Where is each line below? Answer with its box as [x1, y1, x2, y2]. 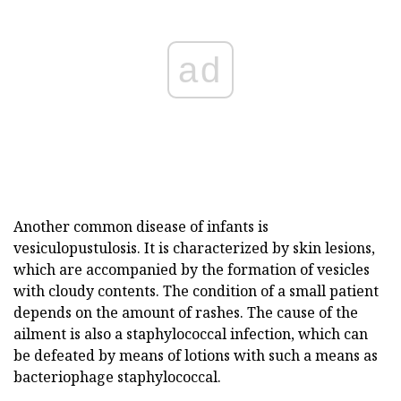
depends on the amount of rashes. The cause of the [13, 302, 358, 322]
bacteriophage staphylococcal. [13, 366, 221, 387]
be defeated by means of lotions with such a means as [13, 345, 378, 365]
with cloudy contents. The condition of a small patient [13, 280, 379, 301]
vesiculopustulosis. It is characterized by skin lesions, [13, 237, 375, 258]
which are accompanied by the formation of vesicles [13, 259, 370, 279]
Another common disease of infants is [13, 216, 269, 236]
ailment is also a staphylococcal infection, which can [13, 323, 368, 344]
